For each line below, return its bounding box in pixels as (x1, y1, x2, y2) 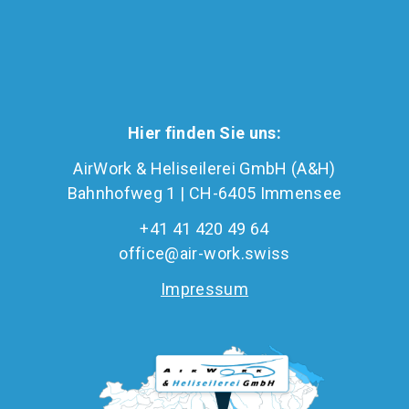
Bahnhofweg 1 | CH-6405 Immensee (67, 184, 342, 204)
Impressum (160, 279, 249, 299)
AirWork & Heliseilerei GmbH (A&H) (73, 159, 336, 179)
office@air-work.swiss (119, 244, 290, 264)
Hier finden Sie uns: (128, 123, 281, 143)
